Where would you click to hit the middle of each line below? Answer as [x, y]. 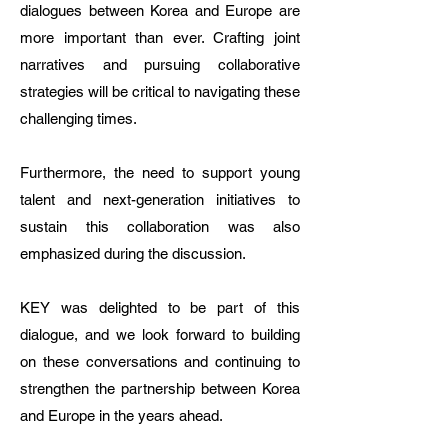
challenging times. [78, 118]
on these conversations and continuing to [160, 361]
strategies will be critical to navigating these [160, 91]
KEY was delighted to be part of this [160, 307]
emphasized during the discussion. [133, 253]
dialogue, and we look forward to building [160, 334]
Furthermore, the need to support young [160, 172]
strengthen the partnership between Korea [160, 388]
